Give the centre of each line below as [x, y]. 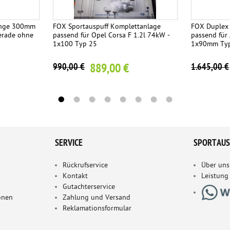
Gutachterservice [89, 187]
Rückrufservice [85, 165]
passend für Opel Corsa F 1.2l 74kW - [112, 35]
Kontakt [75, 176]
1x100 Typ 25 [75, 44]
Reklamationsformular [97, 208]
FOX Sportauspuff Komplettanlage [107, 27]
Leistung [215, 176]
